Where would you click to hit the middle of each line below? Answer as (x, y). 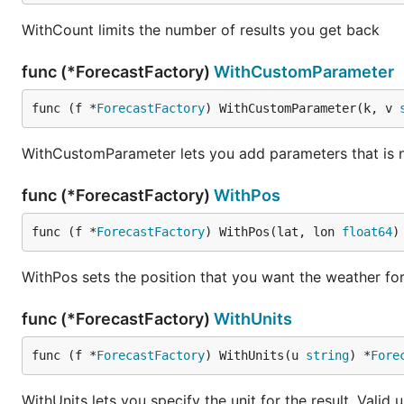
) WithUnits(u (255, 355)
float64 (367, 232)
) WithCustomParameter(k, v (302, 108)
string (327, 355)
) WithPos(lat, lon (273, 232)
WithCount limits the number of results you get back (201, 30)
